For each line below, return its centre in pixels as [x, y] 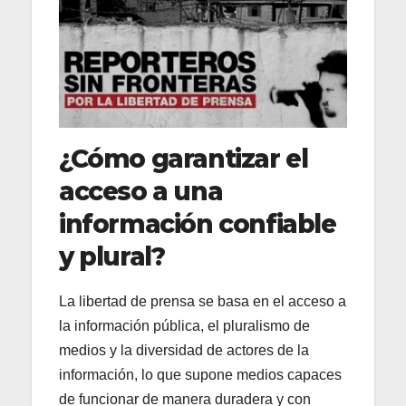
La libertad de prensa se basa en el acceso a [203, 301]
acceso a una [141, 191]
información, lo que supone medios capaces [200, 374]
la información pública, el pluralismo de [184, 325]
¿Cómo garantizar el [184, 158]
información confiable [198, 223]
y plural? [112, 256]
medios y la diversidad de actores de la [184, 350]
